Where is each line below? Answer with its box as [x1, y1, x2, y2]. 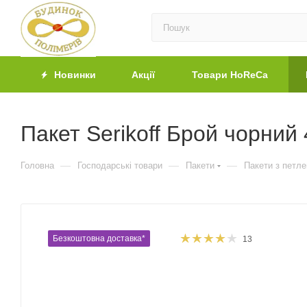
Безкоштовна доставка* [53, 234, 145, 243]
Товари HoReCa [191, 69, 268, 80]
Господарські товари [77, 160, 162, 171]
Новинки [51, 69, 96, 80]
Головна [21, 160, 54, 171]
